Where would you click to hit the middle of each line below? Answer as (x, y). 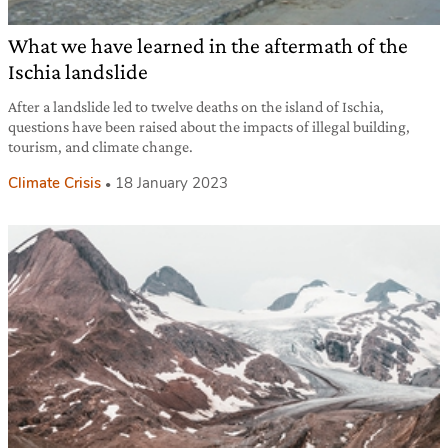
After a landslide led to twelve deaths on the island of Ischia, (196, 107)
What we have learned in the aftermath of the (208, 46)
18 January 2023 (171, 183)
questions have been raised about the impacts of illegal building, (209, 127)
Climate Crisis (54, 183)
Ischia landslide (78, 72)
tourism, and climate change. (100, 147)
